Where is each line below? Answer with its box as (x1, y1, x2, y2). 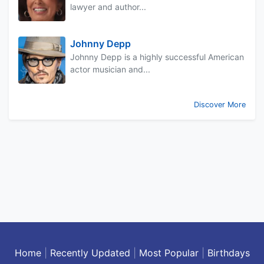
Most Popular (138, 247, 199, 259)
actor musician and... (70, 64, 150, 75)
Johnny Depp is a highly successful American (70, 52, 244, 62)
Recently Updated (49, 247, 130, 259)
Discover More (194, 100, 246, 110)
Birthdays (207, 247, 250, 259)
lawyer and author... (70, 2, 146, 12)
